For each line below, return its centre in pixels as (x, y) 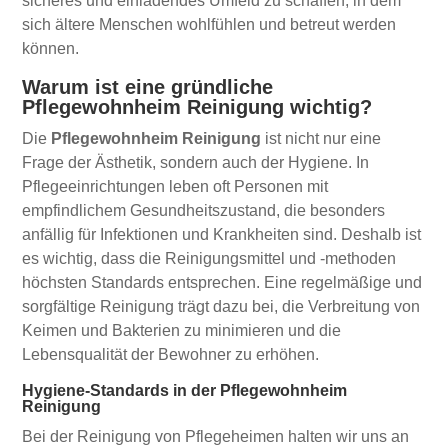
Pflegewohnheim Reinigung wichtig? (197, 106)
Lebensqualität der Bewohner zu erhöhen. (171, 354)
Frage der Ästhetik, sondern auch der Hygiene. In (196, 162)
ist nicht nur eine (321, 138)
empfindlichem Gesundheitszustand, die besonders (204, 210)
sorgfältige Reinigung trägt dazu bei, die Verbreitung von (221, 306)
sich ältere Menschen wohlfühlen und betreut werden (209, 24)
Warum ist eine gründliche (148, 86)
